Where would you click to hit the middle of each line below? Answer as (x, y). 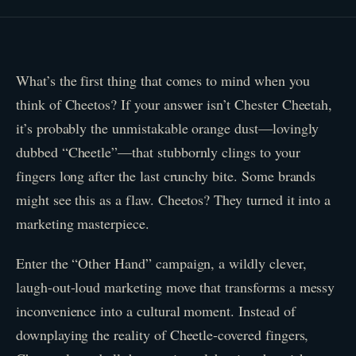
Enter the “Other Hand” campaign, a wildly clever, (161, 263)
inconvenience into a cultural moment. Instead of (156, 310)
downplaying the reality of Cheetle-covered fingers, (163, 334)
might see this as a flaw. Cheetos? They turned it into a (174, 199)
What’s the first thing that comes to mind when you (163, 80)
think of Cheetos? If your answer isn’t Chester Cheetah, (174, 104)
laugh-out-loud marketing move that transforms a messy (176, 286)
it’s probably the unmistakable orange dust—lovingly (168, 128)
